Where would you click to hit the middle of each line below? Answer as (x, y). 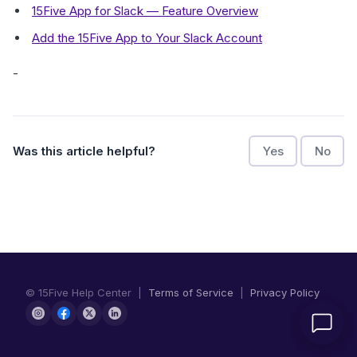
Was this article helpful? (84, 151)
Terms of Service (191, 292)
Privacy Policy (285, 292)
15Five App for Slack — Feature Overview (145, 11)
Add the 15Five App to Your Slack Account (147, 38)
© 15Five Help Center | (87, 292)
